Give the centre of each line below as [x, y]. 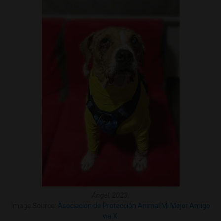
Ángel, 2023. [110, 195]
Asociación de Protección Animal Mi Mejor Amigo [134, 205]
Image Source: [34, 205]
